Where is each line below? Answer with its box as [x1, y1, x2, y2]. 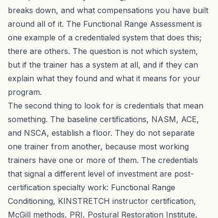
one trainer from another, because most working [8, 141, 189, 151]
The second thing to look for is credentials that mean [8, 100, 203, 110]
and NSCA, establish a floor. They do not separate [8, 127, 195, 138]
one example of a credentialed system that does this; [8, 32, 201, 42]
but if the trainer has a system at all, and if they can [8, 59, 198, 70]
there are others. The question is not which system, [8, 46, 198, 56]
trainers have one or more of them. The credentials [8, 155, 198, 165]
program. [8, 87, 42, 97]
